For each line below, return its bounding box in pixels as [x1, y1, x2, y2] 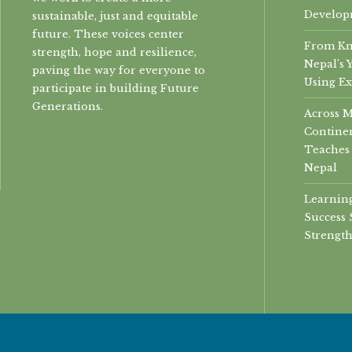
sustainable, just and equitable [32, 9, 198, 23]
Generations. [32, 100, 103, 113]
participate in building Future [32, 82, 199, 95]
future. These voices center [32, 27, 184, 41]
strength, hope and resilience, [32, 46, 196, 59]
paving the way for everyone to [32, 64, 205, 77]
